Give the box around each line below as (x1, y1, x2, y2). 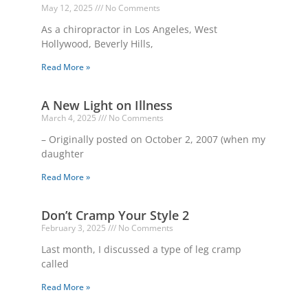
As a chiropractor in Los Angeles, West (41, 23, 217, 36)
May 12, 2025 (41, 2, 95, 14)
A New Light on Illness (41, 97, 173, 114)
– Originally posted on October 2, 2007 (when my (41, 133, 265, 146)
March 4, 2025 (41, 112, 98, 124)
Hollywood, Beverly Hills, (41, 37, 153, 51)
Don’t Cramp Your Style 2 (41, 207, 189, 224)
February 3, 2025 (41, 222, 108, 234)
